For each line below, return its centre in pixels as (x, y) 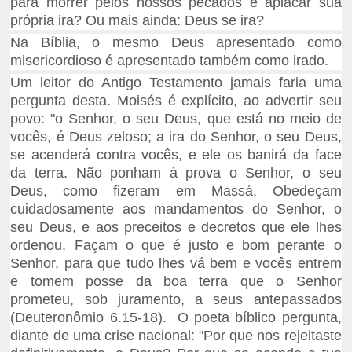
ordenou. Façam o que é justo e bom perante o (176, 246)
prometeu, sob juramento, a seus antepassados (176, 300)
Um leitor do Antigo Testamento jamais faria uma (176, 83)
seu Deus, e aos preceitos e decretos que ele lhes (176, 227)
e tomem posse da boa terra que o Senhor (176, 282)
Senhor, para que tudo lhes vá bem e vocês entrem (176, 264)
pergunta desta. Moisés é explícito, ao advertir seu (176, 101)
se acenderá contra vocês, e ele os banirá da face (176, 155)
